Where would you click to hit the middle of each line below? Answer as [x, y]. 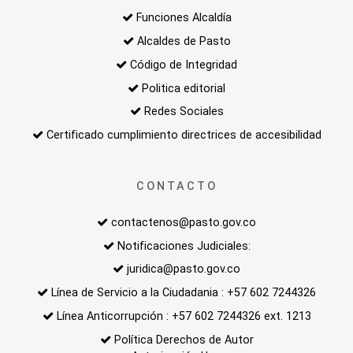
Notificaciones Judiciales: [184, 246]
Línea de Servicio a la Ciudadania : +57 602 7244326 [184, 293]
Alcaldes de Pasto [184, 41]
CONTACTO [176, 187]
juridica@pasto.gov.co [184, 269]
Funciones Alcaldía [184, 18]
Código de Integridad [184, 65]
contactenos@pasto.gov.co [184, 222]
